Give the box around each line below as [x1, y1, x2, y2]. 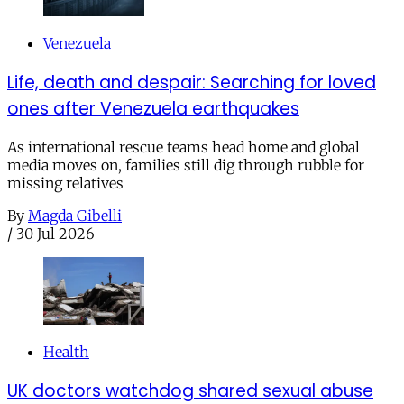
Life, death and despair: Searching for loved [7, 69, 376, 95]
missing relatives [7, 174, 124, 193]
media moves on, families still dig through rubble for [7, 156, 364, 175]
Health [43, 343, 89, 361]
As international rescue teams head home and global [7, 138, 360, 157]
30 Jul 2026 [16, 225, 95, 243]
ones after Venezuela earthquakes [7, 96, 299, 121]
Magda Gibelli [28, 207, 122, 225]
